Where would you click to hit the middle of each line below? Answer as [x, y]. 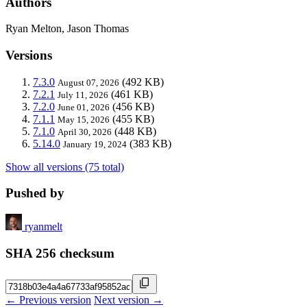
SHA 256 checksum [60, 253]
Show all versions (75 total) [65, 167]
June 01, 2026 [84, 107]
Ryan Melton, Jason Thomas [67, 29]
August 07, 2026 [88, 82]
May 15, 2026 [84, 119]
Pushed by [35, 193]
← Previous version [48, 299]
